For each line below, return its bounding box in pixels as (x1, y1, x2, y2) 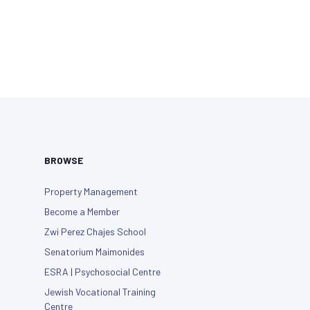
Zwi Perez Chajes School (44, 225, 146, 237)
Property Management (44, 185, 138, 197)
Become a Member (44, 205, 120, 217)
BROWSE (44, 154, 83, 166)
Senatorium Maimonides (44, 245, 145, 257)
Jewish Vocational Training (44, 285, 156, 298)
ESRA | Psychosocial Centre (44, 265, 161, 277)
